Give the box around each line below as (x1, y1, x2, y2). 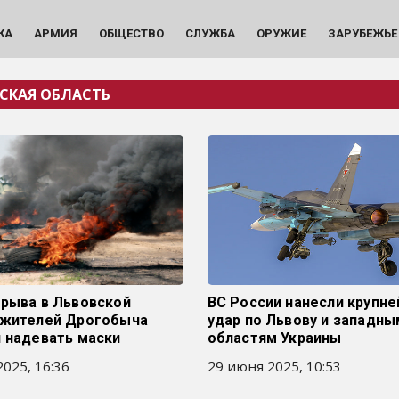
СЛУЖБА (184, 26, 235, 40)
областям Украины (207, 330, 342, 346)
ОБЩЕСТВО (98, 26, 164, 40)
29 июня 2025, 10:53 (207, 357, 341, 375)
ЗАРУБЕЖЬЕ (327, 26, 397, 40)
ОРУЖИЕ (256, 26, 306, 40)
